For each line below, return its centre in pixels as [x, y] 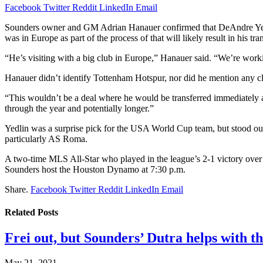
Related [21, 213]
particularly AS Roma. [46, 139]
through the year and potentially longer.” [79, 108]
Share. [16, 189]
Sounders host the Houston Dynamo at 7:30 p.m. [95, 169]
